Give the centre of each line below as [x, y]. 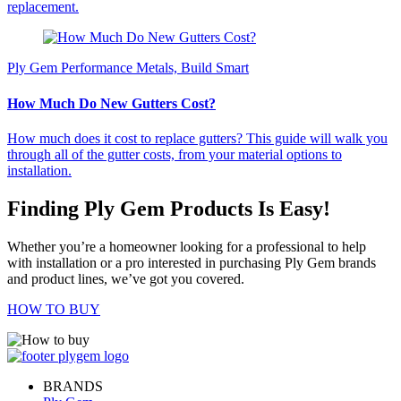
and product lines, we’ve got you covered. [126, 278]
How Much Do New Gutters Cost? [111, 103]
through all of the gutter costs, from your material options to [175, 155]
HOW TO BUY [54, 309]
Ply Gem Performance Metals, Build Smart [128, 68]
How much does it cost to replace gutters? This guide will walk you [197, 139]
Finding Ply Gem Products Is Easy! [169, 208]
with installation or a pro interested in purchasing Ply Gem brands [192, 262]
